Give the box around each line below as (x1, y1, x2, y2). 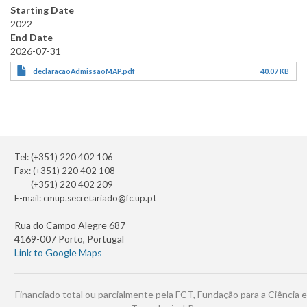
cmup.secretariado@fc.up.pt (43, 193, 156, 204)
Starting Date (10, 4, 74, 16)
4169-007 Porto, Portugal (14, 233, 124, 245)
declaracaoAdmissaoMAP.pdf (33, 67, 135, 76)
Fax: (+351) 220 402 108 (14, 165, 115, 177)
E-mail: (14, 193, 43, 204)
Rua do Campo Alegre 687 (14, 219, 125, 232)
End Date (10, 32, 53, 44)
